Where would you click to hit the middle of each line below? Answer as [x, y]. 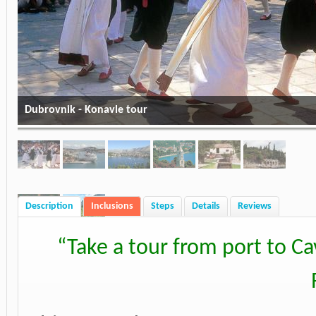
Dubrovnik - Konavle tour [86, 110]
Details [206, 206]
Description [49, 206]
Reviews [255, 206]
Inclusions [112, 206]
